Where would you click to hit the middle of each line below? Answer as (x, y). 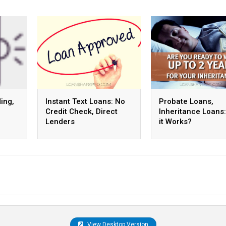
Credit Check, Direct (81, 111)
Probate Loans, (186, 101)
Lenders (60, 121)
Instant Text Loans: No (85, 101)
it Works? (175, 121)
